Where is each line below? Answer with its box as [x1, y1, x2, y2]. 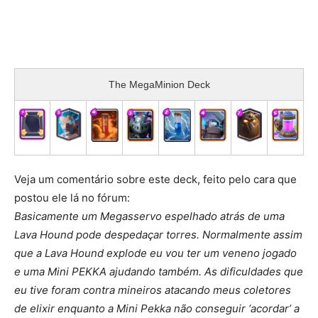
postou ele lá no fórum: [14, 190, 130, 204]
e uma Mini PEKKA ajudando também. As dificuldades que [14, 264, 303, 278]
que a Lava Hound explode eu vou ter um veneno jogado [14, 246, 297, 260]
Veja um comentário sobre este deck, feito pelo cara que [14, 172, 297, 186]
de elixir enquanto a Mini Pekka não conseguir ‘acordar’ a [14, 301, 300, 315]
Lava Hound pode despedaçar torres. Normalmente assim [14, 227, 302, 241]
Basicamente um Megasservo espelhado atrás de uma [14, 209, 285, 223]
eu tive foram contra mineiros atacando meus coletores [14, 283, 291, 297]
